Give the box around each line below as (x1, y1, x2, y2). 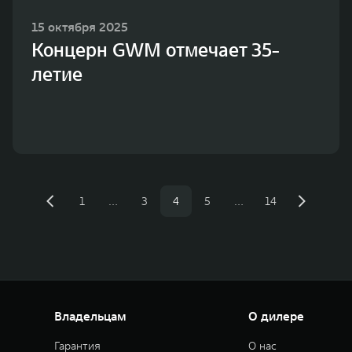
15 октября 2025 (31, 18, 128, 35)
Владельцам (54, 307, 126, 324)
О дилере (247, 307, 304, 324)
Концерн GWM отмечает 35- (31, 37, 280, 62)
